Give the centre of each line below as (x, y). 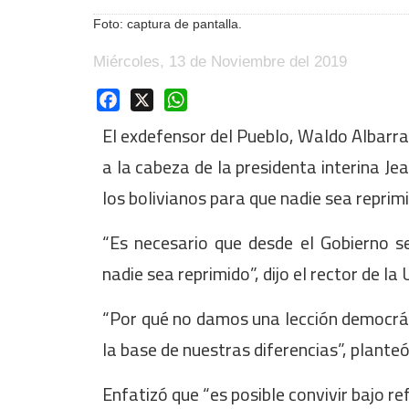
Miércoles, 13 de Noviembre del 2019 (220, 62)
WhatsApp (221, 99)
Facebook (152, 99)
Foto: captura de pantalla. (168, 24)
